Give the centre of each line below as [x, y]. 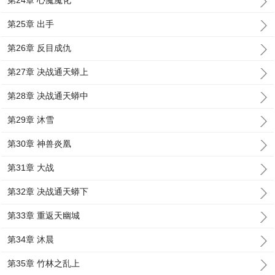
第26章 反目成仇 [40, 48]
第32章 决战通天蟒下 [48, 192]
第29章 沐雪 [31, 120]
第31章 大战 [31, 168]
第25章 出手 [31, 24]
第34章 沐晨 [31, 239]
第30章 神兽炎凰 [40, 144]
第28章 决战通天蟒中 [48, 96]
